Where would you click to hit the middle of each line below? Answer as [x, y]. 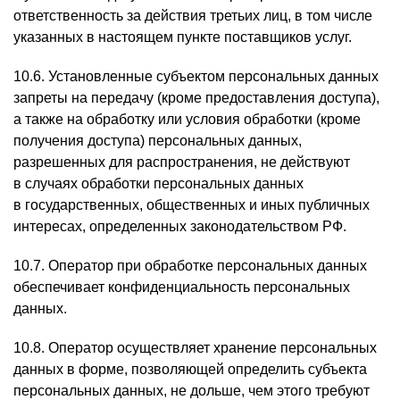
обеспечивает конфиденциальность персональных [182, 287]
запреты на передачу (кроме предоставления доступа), [196, 98]
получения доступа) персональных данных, [158, 141]
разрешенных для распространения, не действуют [182, 162]
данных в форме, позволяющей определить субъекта [190, 369]
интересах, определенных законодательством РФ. [180, 226]
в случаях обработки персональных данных [158, 183]
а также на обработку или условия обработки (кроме [187, 119]
